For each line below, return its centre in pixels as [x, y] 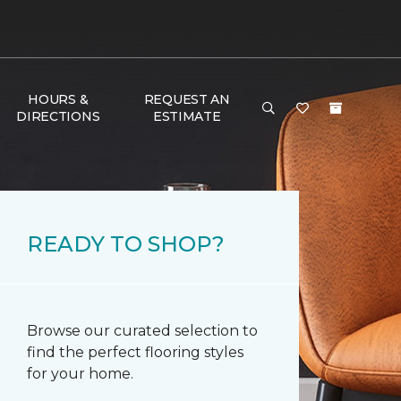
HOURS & [58, 99]
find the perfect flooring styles [135, 352]
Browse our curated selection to [142, 331]
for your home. [80, 374]
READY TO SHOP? [126, 244]
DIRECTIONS [58, 116]
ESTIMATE [187, 116]
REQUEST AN [187, 99]
